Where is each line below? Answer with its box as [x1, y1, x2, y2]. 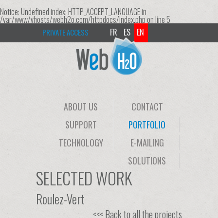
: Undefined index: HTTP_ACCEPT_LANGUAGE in [18, 6, 146, 18]
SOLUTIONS [128, 154, 166, 167]
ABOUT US [64, 100, 98, 113]
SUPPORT [65, 118, 97, 131]
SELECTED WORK [36, 165, 132, 190]
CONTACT [131, 100, 163, 113]
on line [145, 14, 166, 25]
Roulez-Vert [36, 190, 85, 208]
